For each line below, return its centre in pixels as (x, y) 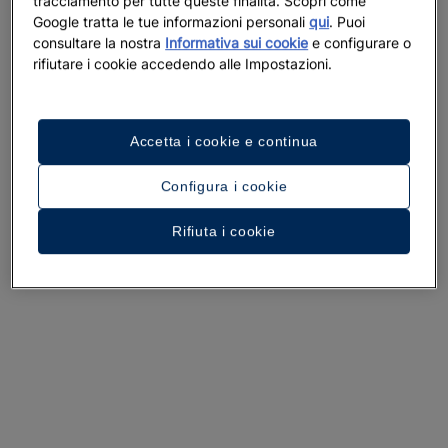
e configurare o (360, 43)
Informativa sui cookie (237, 43)
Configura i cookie (224, 186)
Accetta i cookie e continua (224, 141)
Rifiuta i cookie (224, 231)
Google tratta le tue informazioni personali (171, 22)
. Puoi (347, 22)
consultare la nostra (99, 43)
